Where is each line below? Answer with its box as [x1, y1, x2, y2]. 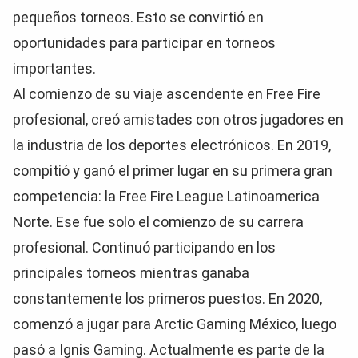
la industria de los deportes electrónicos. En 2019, [13, 137, 331, 153]
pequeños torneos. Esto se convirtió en [13, 9, 264, 26]
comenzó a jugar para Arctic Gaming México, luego [13, 316, 336, 332]
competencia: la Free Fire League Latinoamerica [13, 188, 320, 205]
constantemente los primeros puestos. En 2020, [13, 290, 322, 307]
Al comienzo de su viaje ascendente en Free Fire [13, 86, 320, 102]
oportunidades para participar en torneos [13, 34, 276, 51]
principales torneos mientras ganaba [13, 265, 249, 281]
